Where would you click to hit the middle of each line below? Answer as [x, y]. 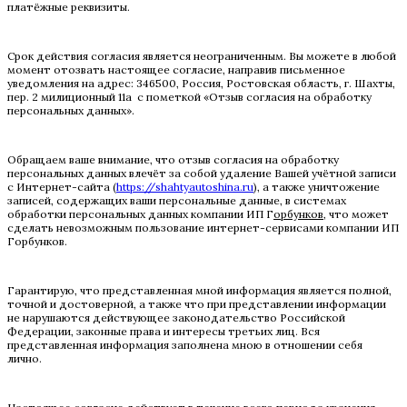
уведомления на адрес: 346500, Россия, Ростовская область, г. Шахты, [201, 83]
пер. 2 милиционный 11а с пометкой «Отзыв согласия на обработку [189, 96]
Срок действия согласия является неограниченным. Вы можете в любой [202, 55]
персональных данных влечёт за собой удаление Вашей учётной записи [202, 173]
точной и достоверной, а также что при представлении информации [197, 303]
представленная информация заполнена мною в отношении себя [185, 344]
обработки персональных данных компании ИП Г [140, 213]
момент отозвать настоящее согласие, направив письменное [176, 69]
